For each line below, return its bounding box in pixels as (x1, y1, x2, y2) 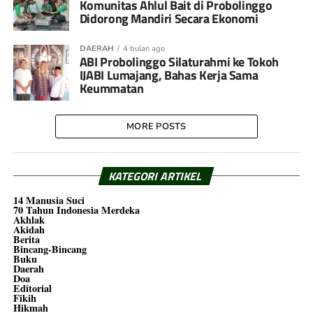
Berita (13, 232, 40, 247)
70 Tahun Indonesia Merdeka (13, 203, 140, 217)
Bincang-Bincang (13, 242, 87, 256)
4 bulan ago (122, 43, 165, 54)
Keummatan (79, 79, 144, 98)
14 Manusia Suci (13, 193, 85, 208)
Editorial (13, 281, 52, 296)
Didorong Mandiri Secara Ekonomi (79, 9, 259, 28)
